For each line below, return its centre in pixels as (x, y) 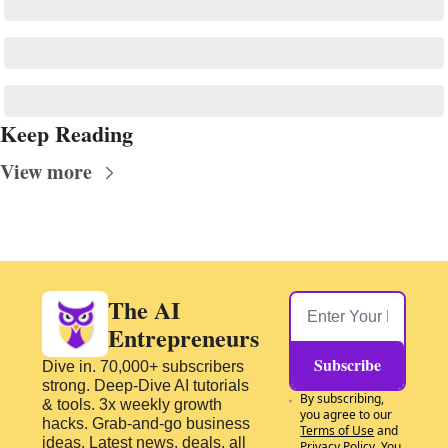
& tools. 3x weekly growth (132, 405)
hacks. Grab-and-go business (146, 424)
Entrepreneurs (184, 338)
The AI (144, 310)
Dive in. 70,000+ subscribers (143, 367)
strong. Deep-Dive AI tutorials (145, 386)
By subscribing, (342, 399)
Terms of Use (337, 431)
